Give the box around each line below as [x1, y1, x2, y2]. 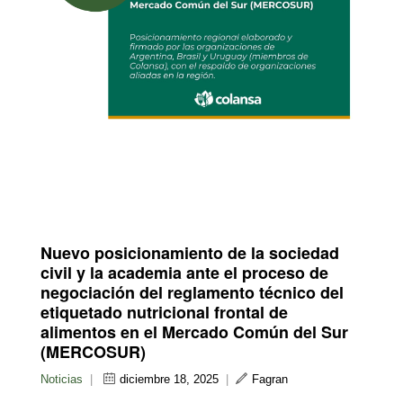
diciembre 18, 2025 [120, 372, 219, 386]
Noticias [40, 372, 83, 386]
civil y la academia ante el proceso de [40, 260, 328, 284]
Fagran [252, 372, 288, 386]
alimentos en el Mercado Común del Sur [40, 319, 348, 344]
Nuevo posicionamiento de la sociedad [40, 240, 339, 264]
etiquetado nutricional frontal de [40, 300, 288, 324]
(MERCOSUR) [40, 339, 146, 363]
